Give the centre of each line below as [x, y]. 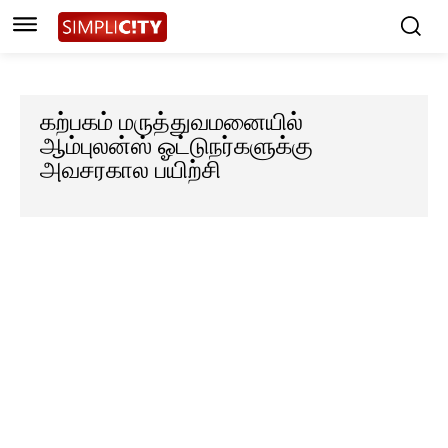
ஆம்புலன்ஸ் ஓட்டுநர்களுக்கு [176, 146]
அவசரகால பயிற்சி [130, 170]
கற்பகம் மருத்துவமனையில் [171, 122]
